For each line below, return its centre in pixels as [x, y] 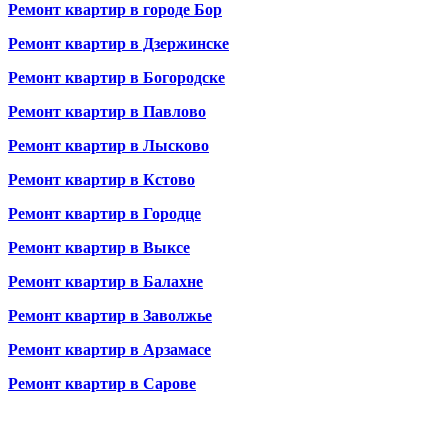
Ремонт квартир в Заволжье [110, 316]
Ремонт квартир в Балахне [105, 282]
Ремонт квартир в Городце [104, 214]
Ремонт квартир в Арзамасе [109, 350]
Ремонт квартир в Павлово [107, 112]
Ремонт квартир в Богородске [116, 78]
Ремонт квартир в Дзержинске [118, 44]
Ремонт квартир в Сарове [102, 384]
